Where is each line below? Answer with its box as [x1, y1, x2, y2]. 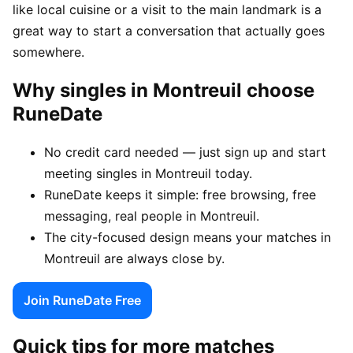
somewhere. [13, 43, 84, 60]
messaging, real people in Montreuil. [44, 207, 259, 224]
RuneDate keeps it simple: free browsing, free [44, 186, 316, 203]
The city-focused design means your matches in [44, 229, 331, 245]
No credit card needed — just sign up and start [44, 143, 326, 160]
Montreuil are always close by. [44, 250, 225, 266]
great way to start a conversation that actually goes [13, 22, 325, 39]
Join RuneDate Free [24, 292, 141, 308]
